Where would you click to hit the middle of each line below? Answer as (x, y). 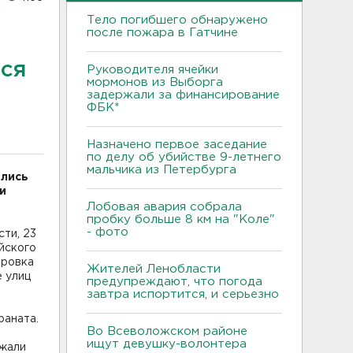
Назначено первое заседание (177, 144)
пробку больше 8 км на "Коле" (181, 219)
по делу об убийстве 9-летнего (184, 157)
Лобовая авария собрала (164, 206)
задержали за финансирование (183, 95)
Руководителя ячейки (152, 69)
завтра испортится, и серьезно (183, 294)
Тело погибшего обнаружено (177, 20)
